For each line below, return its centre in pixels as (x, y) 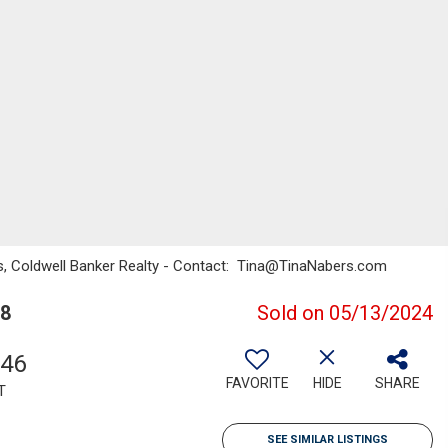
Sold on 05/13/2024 (345, 313)
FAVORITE (257, 383)
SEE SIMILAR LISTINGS (327, 439)
